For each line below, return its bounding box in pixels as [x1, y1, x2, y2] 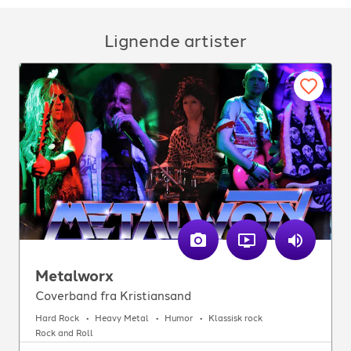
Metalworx [35, 266, 114, 285]
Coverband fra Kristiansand [35, 288, 191, 303]
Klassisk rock [208, 313, 262, 324]
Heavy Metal [95, 313, 149, 324]
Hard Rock [35, 313, 79, 324]
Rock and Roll [35, 328, 93, 339]
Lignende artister [104, 30, 247, 52]
